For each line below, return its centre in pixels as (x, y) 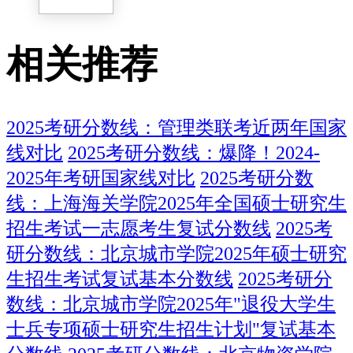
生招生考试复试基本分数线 (120, 279)
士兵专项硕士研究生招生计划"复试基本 (171, 330)
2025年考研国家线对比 (101, 178)
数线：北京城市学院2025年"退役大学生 (171, 305)
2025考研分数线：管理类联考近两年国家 (176, 128)
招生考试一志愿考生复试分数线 (139, 229)
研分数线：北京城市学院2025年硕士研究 (176, 254)
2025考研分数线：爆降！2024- (194, 153)
